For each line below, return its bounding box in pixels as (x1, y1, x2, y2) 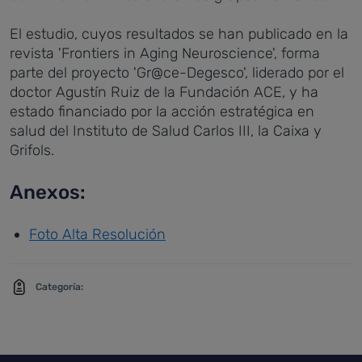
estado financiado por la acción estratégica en (10, 103, 314, 120)
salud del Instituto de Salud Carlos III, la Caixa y (10, 122, 322, 140)
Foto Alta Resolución (29, 225, 166, 243)
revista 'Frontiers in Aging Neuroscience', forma (10, 44, 320, 62)
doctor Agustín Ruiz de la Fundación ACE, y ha (10, 83, 318, 101)
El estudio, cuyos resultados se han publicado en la (10, 25, 348, 43)
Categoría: (36, 281, 83, 293)
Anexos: (10, 181, 86, 204)
